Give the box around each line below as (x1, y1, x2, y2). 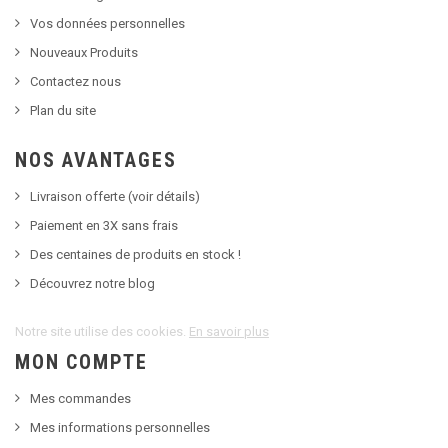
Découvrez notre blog (30, 276, 155, 291)
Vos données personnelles (30, 16, 185, 31)
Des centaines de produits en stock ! (30, 247, 241, 262)
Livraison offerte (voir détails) (30, 189, 200, 204)
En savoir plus (189, 324, 269, 339)
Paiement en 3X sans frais (30, 218, 178, 233)
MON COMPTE (15, 350, 148, 374)
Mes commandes (30, 391, 131, 406)
